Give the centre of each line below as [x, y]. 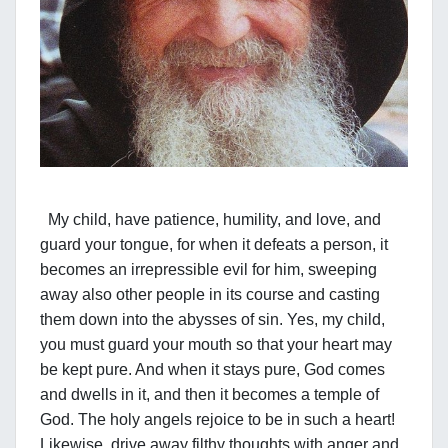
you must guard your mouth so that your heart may [216, 345]
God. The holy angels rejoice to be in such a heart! [217, 420]
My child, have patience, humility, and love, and [210, 220]
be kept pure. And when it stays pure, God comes [212, 370]
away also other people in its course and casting [210, 295]
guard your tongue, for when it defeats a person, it [214, 245]
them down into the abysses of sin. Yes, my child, [212, 320]
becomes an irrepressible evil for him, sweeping [208, 270]
